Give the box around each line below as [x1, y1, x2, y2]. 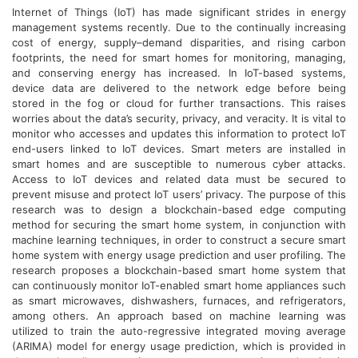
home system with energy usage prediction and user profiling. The [12, 249, 346, 261]
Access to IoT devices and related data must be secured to [12, 173, 346, 185]
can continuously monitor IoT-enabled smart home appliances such [12, 279, 346, 292]
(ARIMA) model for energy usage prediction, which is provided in [12, 340, 346, 352]
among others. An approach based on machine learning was [12, 309, 346, 322]
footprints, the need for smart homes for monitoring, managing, [12, 51, 346, 64]
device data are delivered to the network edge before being [12, 82, 346, 94]
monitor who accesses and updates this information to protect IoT [12, 127, 346, 140]
